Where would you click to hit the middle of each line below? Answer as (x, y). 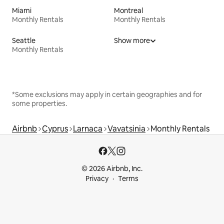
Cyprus (55, 129)
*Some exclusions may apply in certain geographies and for (107, 95)
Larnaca (88, 129)
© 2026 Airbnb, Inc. (112, 169)
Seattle (24, 41)
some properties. (39, 104)
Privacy (97, 179)
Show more (132, 41)
